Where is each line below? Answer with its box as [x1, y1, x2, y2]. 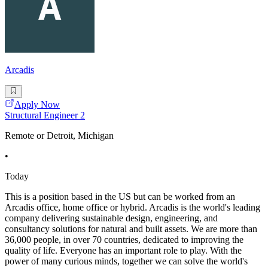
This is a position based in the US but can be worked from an [5, 191, 235, 202]
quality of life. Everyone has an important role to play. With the [5, 245, 242, 256]
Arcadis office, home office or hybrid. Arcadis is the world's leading [5, 202, 260, 213]
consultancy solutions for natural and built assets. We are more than [5, 224, 257, 234]
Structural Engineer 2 [5, 110, 85, 121]
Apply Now [14, 99, 60, 110]
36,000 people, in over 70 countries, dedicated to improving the [5, 234, 243, 245]
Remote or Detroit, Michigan [5, 130, 114, 141]
